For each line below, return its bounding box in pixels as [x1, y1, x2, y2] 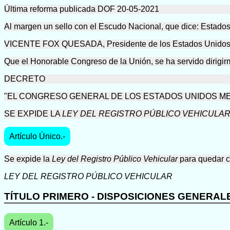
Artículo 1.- [9, 218, 48, 227]
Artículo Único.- [9, 132, 65, 141]
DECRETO [4, 74, 45, 83]
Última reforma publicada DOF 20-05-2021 [4, 5, 159, 13]
